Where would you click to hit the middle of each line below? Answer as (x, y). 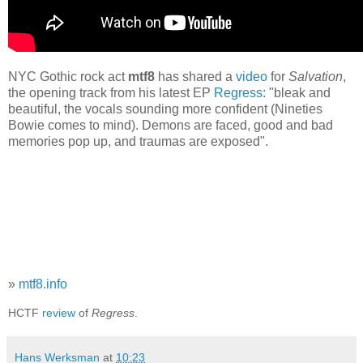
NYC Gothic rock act (68, 76)
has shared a (195, 76)
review (59, 313)
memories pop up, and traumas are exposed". (138, 141)
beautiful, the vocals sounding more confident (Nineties (165, 109)
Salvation (316, 76)
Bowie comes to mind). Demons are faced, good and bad (171, 125)
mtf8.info (43, 284)
